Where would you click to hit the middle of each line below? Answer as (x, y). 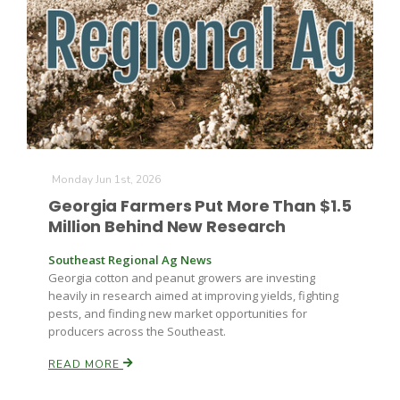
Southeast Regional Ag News (130, 260)
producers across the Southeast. (137, 331)
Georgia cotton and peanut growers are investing (182, 278)
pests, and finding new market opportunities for (178, 313)
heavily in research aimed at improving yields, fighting (193, 296)
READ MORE (86, 364)
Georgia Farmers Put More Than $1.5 (200, 206)
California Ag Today (120, 372)
